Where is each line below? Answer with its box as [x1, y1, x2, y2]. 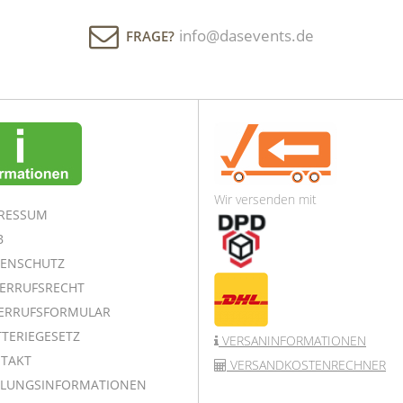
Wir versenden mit [214, 190, 317, 208]
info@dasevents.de [179, 24, 314, 46]
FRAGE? [126, 26, 175, 45]
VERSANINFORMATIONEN [219, 331, 366, 349]
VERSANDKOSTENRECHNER [227, 355, 386, 373]
